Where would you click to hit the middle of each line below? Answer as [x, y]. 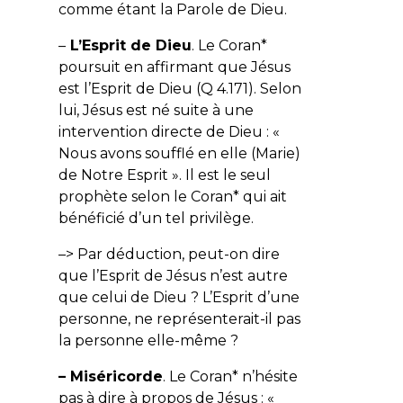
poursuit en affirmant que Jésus [174, 67]
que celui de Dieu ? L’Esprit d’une [179, 297]
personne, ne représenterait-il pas [179, 318]
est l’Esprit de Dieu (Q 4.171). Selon [179, 88]
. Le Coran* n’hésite [230, 376]
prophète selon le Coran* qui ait [172, 196]
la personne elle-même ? [150, 340]
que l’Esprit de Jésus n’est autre [173, 275]
